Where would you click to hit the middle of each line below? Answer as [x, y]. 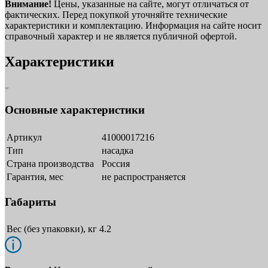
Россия [116, 163]
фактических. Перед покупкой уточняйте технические [116, 14]
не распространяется [144, 176]
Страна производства [50, 163]
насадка [118, 150]
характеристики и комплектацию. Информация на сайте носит [133, 25]
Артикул [24, 137]
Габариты [31, 202]
